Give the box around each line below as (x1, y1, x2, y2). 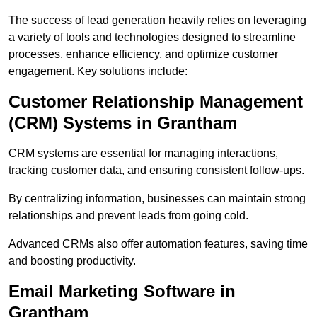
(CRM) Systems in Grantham (8, 113, 237, 133)
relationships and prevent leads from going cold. (8, 209, 248, 222)
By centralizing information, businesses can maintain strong (8, 192, 306, 205)
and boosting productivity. (8, 255, 136, 267)
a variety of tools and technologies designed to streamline (8, 31, 296, 44)
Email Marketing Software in (8, 282, 236, 301)
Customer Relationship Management (8, 92, 303, 112)
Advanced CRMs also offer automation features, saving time (8, 238, 308, 250)
